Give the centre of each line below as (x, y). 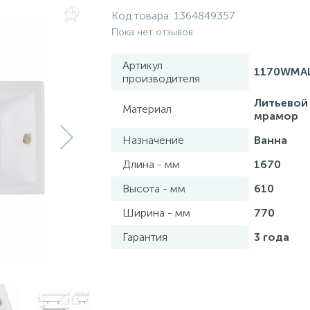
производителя (161, 79)
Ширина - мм (156, 213)
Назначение (153, 140)
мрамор (276, 116)
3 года (272, 237)
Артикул (143, 65)
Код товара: (143, 16)
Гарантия (145, 237)
